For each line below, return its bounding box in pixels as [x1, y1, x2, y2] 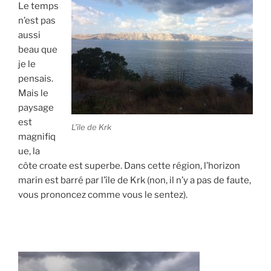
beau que [18, 44, 57, 55]
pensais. [18, 73, 53, 84]
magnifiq [18, 131, 56, 142]
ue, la [18, 145, 40, 157]
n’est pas [18, 15, 56, 26]
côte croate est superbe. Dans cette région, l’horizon [18, 160, 240, 171]
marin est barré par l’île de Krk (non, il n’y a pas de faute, [18, 174, 251, 186]
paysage [18, 102, 54, 113]
